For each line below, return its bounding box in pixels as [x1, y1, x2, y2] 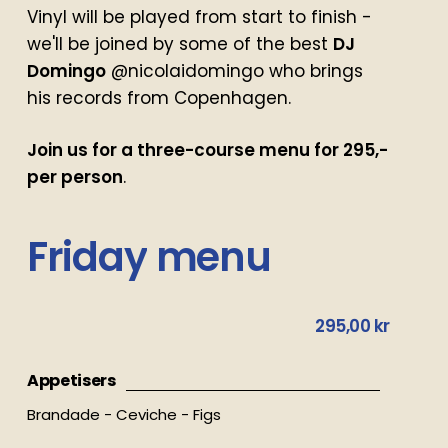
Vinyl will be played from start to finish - [26, 4, 372, 29]
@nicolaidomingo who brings [105, 58, 363, 83]
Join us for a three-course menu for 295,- [26, 138, 388, 163]
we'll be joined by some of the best [26, 31, 333, 56]
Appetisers [26, 369, 116, 393]
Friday [26, 229, 147, 286]
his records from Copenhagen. [26, 85, 291, 110]
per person [26, 165, 123, 190]
